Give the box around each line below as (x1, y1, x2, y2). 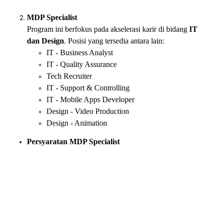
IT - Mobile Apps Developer (46, 95, 134, 104)
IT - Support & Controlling (46, 84, 130, 92)
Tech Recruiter (46, 72, 92, 80)
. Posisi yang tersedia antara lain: (64, 37, 164, 45)
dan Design (27, 37, 64, 45)
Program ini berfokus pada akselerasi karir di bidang (27, 25, 189, 33)
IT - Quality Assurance (46, 60, 117, 68)
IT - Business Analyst (46, 48, 113, 57)
